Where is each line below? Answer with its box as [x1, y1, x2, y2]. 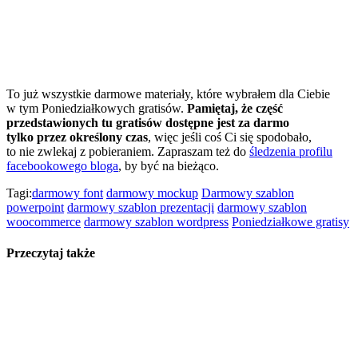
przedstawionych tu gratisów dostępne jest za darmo [6, 116, 289, 129]
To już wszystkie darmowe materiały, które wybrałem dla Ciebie [6, 87, 330, 101]
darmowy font [32, 186, 103, 200]
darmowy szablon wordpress [84, 215, 229, 229]
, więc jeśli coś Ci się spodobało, [148, 130, 312, 144]
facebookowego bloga [6, 159, 118, 173]
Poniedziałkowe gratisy [232, 215, 349, 229]
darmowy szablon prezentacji [67, 201, 214, 214]
